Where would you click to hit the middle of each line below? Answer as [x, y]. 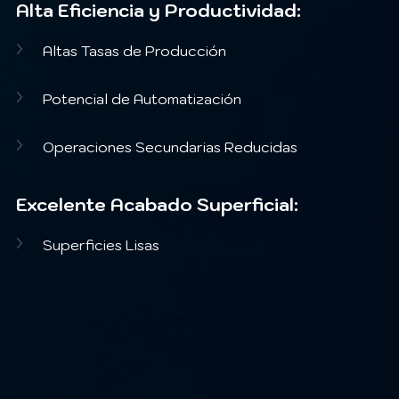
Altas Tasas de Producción [134, 50]
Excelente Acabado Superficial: [157, 204]
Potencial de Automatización [142, 98]
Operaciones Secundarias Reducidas [170, 147]
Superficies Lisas [101, 244]
